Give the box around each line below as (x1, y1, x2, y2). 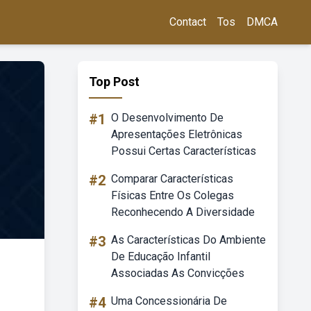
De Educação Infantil (111, 250, 210, 263)
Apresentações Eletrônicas (111, 128, 242, 141)
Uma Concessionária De (111, 294, 227, 308)
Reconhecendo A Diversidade (111, 205, 255, 219)
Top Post (89, 74, 140, 89)
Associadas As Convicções (111, 267, 244, 280)
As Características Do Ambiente (111, 233, 266, 246)
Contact (169, 15, 206, 28)
